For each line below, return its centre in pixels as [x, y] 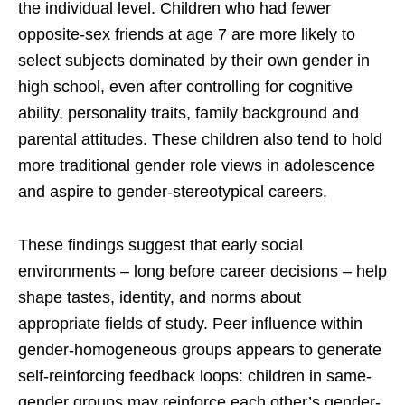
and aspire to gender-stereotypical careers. [173, 192]
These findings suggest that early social [160, 245]
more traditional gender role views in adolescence [197, 166]
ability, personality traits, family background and [188, 113]
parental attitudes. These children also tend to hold [200, 140]
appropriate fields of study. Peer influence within [190, 324]
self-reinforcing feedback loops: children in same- [195, 377]
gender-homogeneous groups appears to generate [200, 350]
